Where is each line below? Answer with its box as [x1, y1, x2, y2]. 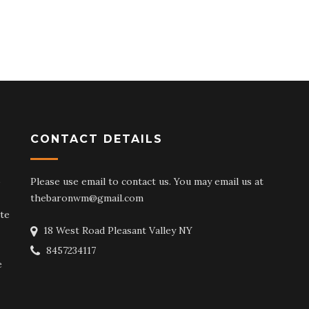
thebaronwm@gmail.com [30, 192, 143, 204]
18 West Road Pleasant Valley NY [41, 224, 192, 237]
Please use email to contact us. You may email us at [30, 175, 263, 188]
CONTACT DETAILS [30, 132, 163, 146]
